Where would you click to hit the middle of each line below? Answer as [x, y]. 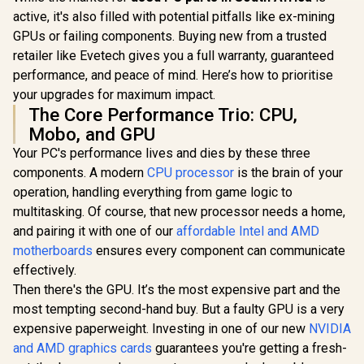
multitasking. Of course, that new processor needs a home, [179, 212]
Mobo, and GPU [92, 134]
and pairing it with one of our [95, 231]
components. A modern [80, 173]
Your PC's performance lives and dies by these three [162, 153]
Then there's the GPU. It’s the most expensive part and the [177, 290]
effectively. [45, 270]
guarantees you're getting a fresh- [249, 348]
